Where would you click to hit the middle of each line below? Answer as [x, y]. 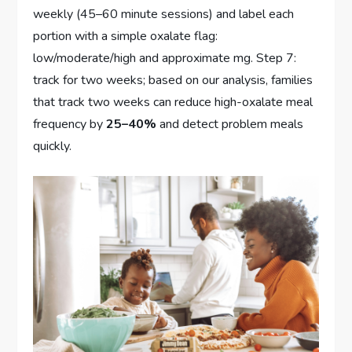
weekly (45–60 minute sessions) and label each [164, 15]
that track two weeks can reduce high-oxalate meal [173, 103]
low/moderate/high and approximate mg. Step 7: [165, 59]
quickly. [53, 147]
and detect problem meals [230, 125]
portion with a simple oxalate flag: [126, 37]
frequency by [70, 125]
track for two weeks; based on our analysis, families [173, 81]
